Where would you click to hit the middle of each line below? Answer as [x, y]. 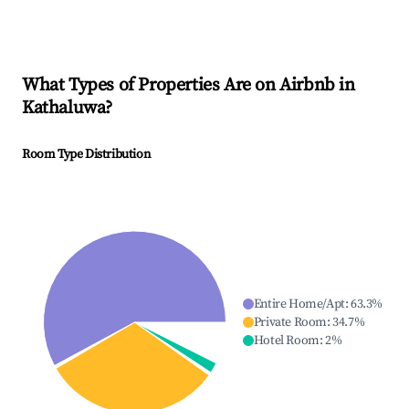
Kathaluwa [64, 109]
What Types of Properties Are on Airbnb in [189, 86]
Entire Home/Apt [299, 304]
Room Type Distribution [86, 155]
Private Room [290, 323]
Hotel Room [286, 341]
